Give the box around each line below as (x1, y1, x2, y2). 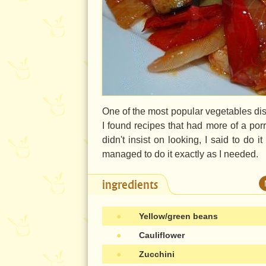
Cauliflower (139, 230, 185, 240)
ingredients (102, 177, 158, 192)
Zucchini (139, 249, 175, 259)
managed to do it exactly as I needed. (102, 149, 258, 160)
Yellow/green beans (139, 211, 218, 221)
